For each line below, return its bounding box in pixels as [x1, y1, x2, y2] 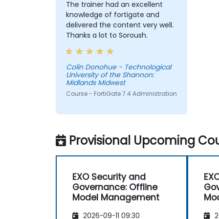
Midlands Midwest [66, 78, 125, 88]
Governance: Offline [72, 181, 157, 194]
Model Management [72, 192, 159, 204]
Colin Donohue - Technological [66, 62, 118, 72]
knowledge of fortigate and [66, 10, 159, 20]
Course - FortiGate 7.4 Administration [66, 89, 177, 98]
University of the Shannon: [66, 70, 154, 80]
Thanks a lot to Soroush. [66, 30, 148, 41]
